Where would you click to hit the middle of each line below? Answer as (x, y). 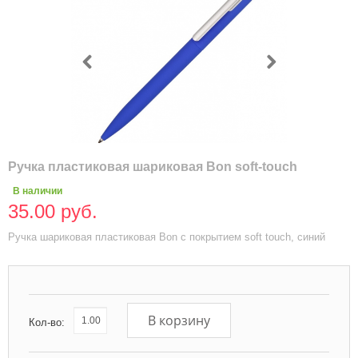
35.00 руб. (53, 211)
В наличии (38, 191)
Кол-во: (47, 322)
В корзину (179, 320)
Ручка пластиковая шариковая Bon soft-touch (153, 167)
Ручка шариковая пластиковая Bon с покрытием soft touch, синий (167, 237)
